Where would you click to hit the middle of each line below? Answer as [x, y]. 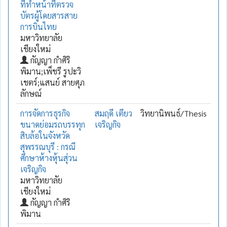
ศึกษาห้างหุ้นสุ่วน [49, 158]
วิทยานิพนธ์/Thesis [174, 113]
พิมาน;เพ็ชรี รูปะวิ [51, 71]
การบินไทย [39, 26]
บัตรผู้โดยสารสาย [49, 15]
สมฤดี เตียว [113, 113]
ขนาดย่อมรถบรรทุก [53, 124]
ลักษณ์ [31, 93]
